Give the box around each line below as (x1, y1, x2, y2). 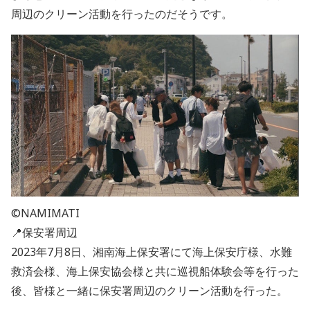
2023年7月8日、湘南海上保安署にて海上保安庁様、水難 (11, 244, 292, 259)
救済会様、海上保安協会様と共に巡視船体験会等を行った (11, 263, 299, 279)
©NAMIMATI (11, 205, 80, 221)
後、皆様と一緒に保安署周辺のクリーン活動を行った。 (11, 282, 288, 298)
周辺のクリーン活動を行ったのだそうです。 (11, 6, 232, 21)
